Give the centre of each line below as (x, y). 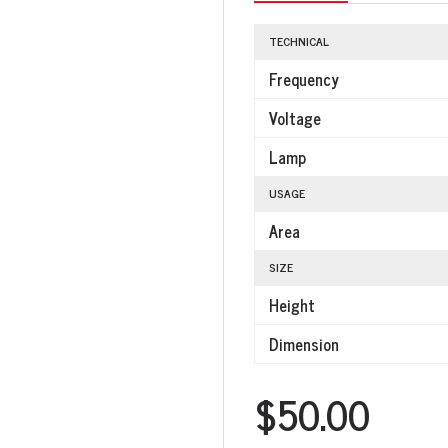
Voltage (295, 118)
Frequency (304, 79)
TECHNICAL (299, 41)
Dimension (304, 344)
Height (292, 305)
